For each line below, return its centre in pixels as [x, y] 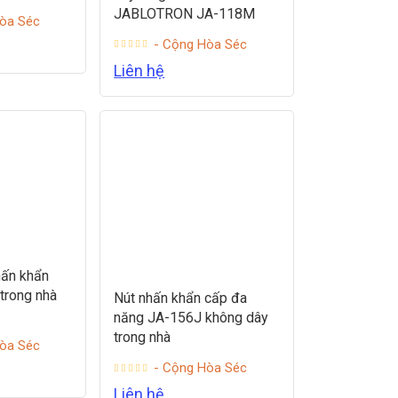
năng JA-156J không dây [191, 318]
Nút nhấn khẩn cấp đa [181, 298]
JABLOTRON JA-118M [185, 13]
